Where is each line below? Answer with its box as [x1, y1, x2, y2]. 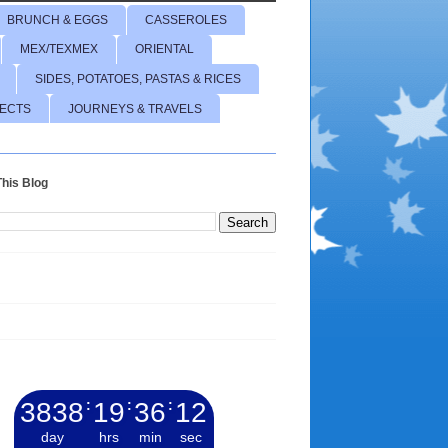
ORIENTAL [135, 42, 194, 57]
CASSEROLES [145, 12, 227, 27]
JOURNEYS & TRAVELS [68, 101, 202, 116]
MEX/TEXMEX [20, 42, 98, 57]
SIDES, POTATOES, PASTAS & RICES [35, 71, 241, 86]
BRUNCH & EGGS [7, 12, 108, 27]
